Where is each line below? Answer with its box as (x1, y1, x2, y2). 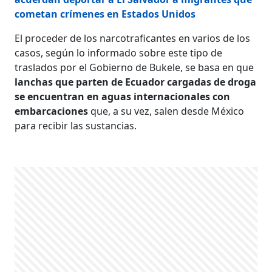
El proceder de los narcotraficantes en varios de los (15, 31, 251, 45)
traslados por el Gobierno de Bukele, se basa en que (15, 60, 254, 74)
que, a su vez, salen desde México (90, 104, 245, 118)
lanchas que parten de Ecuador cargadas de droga (15, 75, 257, 89)
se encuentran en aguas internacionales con (15, 89, 231, 103)
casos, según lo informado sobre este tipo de (15, 46, 223, 59)
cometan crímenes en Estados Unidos (15, 7, 196, 21)
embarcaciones (15, 104, 91, 118)
